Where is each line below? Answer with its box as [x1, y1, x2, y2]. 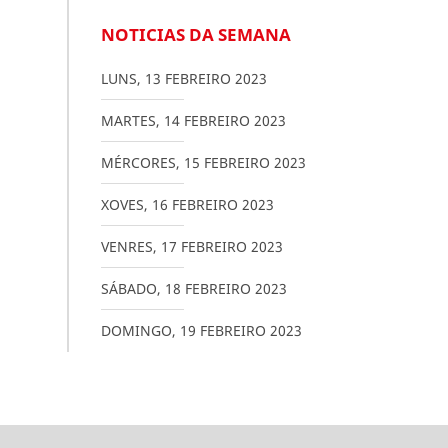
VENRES [100, 237, 153, 256]
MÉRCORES [100, 153, 176, 172]
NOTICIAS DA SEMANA [100, 23, 291, 46]
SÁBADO [100, 279, 157, 298]
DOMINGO [100, 321, 172, 340]
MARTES [100, 111, 156, 130]
